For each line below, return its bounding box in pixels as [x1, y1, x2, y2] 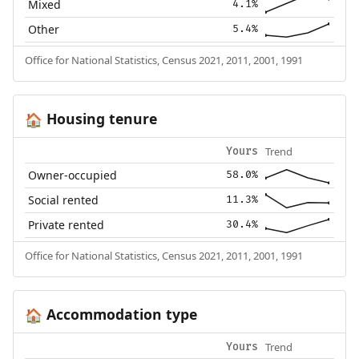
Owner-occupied [28, 167, 118, 184]
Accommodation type [42, 305, 197, 325]
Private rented [28, 217, 105, 233]
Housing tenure [42, 109, 157, 129]
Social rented [28, 192, 99, 208]
